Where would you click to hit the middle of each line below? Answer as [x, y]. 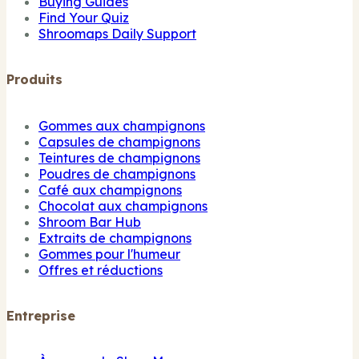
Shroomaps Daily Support [117, 34]
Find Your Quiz [84, 18]
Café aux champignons [110, 190]
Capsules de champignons [119, 141]
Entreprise [41, 315]
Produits [34, 80]
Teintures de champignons [119, 157]
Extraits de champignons [115, 238]
